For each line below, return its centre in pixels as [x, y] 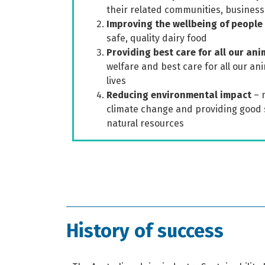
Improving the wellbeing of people [185, 24]
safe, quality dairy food [157, 38]
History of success [145, 231]
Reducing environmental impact [179, 95]
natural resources [145, 124]
